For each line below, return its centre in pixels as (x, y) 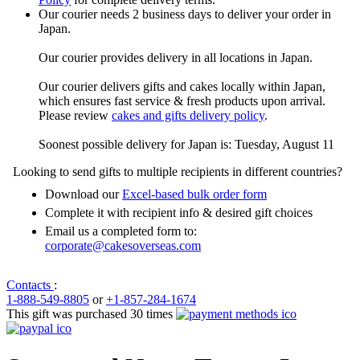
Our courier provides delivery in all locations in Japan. (176, 57)
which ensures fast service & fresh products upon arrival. (182, 100)
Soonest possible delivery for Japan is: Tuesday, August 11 (186, 144)
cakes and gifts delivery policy (188, 115)
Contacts (29, 284)
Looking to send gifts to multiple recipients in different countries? (178, 171)
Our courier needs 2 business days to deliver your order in (185, 14)
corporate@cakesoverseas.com (123, 245)
